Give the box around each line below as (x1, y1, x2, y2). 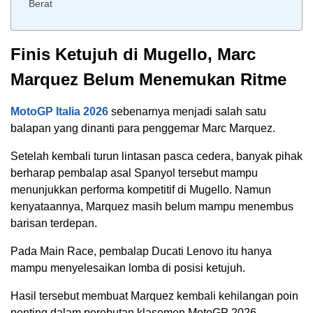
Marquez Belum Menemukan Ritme (10, 70, 286, 89)
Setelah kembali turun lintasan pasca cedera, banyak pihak (10, 150, 303, 163)
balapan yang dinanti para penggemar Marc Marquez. (10, 122, 275, 135)
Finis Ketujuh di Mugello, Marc (10, 45, 256, 64)
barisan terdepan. (10, 217, 97, 230)
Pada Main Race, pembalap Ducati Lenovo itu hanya (10, 245, 272, 258)
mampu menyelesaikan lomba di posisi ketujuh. (10, 262, 245, 275)
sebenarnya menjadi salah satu (108, 105, 266, 118)
